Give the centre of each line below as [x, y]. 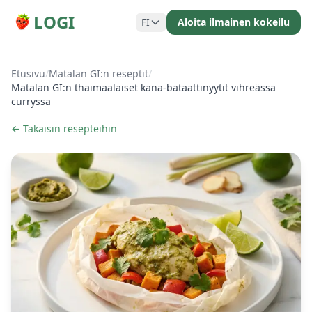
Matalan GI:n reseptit [99, 73]
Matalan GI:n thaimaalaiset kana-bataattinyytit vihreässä [143, 87]
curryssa [31, 101]
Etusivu [28, 73]
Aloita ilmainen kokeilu [234, 22]
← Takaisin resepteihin [64, 128]
